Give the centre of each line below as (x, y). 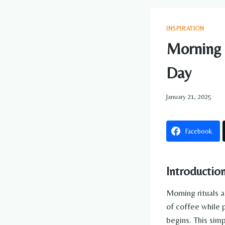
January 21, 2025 (189, 97)
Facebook (199, 131)
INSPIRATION (185, 28)
